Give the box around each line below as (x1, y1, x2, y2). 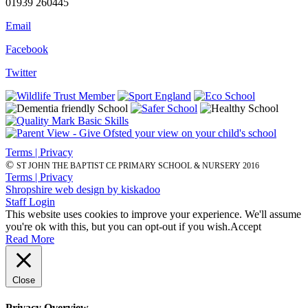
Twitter (5, 67, 36, 79)
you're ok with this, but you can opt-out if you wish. (5, 221, 230, 233)
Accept (230, 221, 261, 233)
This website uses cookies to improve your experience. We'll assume (5, 208, 301, 221)
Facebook (5, 43, 48, 56)
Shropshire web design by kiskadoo (5, 184, 160, 196)
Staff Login (5, 196, 55, 208)
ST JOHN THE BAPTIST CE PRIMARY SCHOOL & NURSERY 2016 (16, 161, 259, 171)
